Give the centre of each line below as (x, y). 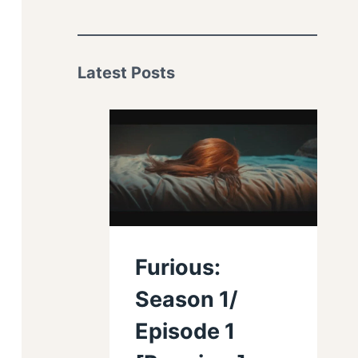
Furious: (178, 268)
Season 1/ (187, 300)
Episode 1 (185, 332)
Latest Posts (126, 73)
